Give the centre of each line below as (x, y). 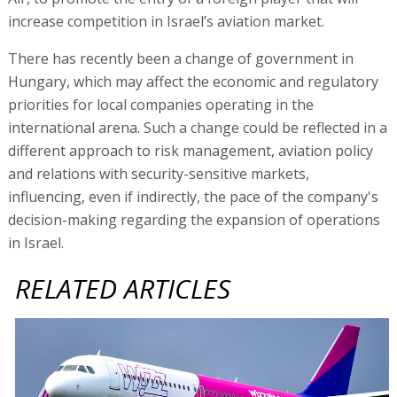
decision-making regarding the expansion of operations (194, 219)
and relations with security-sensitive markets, (158, 173)
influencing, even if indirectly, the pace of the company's (193, 196)
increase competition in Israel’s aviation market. (166, 21)
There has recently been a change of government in (180, 58)
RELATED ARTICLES (123, 288)
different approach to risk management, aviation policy (190, 150)
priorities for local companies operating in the (160, 104)
